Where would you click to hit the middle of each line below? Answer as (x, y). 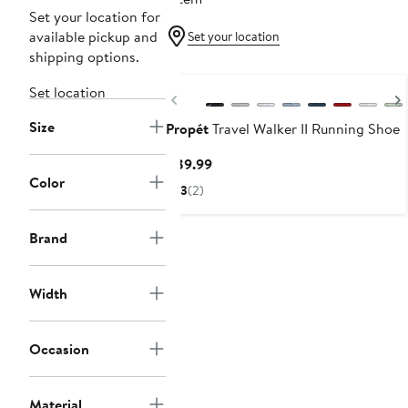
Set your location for (95, 17)
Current (236, 163)
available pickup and (93, 37)
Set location (67, 92)
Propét (187, 129)
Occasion (59, 349)
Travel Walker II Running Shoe (304, 129)
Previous (210, 98)
